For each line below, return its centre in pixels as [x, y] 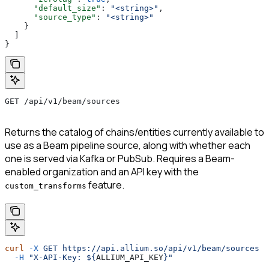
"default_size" [53, 8]
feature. [105, 185]
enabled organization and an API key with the [102, 171]
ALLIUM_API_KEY [130, 257]
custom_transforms [46, 186]
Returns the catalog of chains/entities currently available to [134, 132]
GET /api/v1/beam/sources [62, 101]
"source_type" [50, 17]
